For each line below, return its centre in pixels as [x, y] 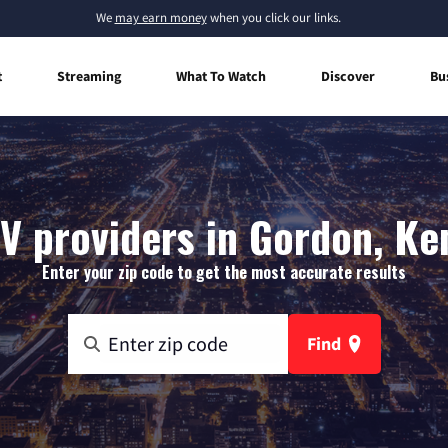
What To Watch [221, 75]
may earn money [160, 17]
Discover [348, 75]
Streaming [89, 75]
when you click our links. [273, 17]
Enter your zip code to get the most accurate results [224, 271]
